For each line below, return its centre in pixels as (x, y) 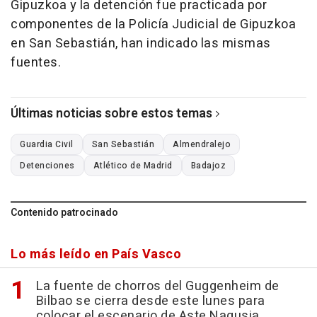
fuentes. (36, 62)
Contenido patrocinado (64, 212)
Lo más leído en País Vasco (96, 254)
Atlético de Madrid (133, 165)
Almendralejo (202, 144)
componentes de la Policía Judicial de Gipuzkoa (153, 24)
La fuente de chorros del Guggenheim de (157, 286)
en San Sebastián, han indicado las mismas (141, 43)
